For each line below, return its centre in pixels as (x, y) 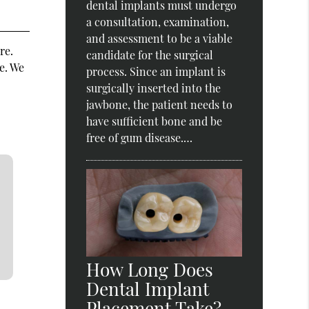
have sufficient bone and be (154, 121)
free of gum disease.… (140, 138)
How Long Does (150, 270)
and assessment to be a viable (160, 39)
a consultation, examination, (158, 22)
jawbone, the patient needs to (160, 105)
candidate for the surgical (150, 55)
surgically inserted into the (154, 88)
